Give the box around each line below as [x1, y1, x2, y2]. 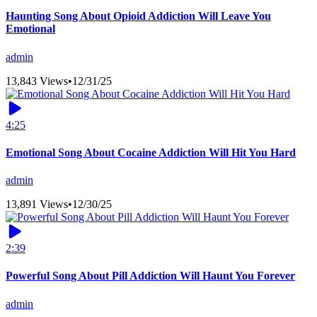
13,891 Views [6, 198, 68, 211]
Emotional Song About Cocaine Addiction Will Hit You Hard [6, 146, 296, 158]
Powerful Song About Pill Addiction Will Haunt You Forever [6, 270, 295, 282]
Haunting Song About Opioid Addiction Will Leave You [6, 10, 271, 23]
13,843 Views [6, 74, 68, 87]
